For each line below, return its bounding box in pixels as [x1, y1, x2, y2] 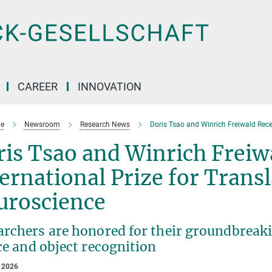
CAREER [18, 80, 58, 93]
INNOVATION [78, 80, 141, 93]
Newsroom [24, 120, 60, 129]
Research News [80, 120, 130, 129]
